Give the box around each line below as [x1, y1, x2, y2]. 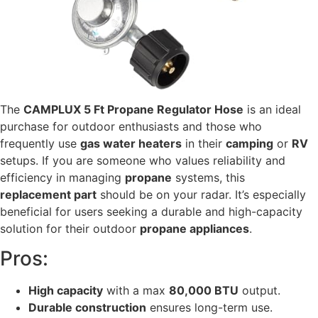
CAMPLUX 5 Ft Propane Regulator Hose [23, 102, 243, 117]
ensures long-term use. [146, 300, 273, 315]
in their [182, 136, 226, 151]
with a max [103, 283, 169, 298]
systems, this [172, 170, 245, 185]
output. [238, 283, 280, 298]
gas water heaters [80, 136, 182, 151]
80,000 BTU [169, 283, 238, 298]
